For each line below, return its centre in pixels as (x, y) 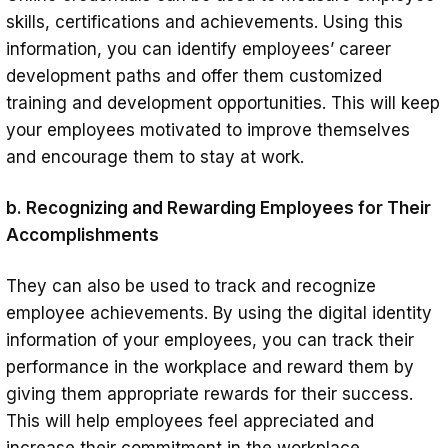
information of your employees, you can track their (210, 339)
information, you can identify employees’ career (198, 48)
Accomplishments (82, 234)
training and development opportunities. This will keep (223, 102)
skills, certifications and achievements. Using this (204, 21)
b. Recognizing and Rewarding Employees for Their (218, 207)
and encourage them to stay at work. (155, 156)
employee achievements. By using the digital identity (219, 312)
